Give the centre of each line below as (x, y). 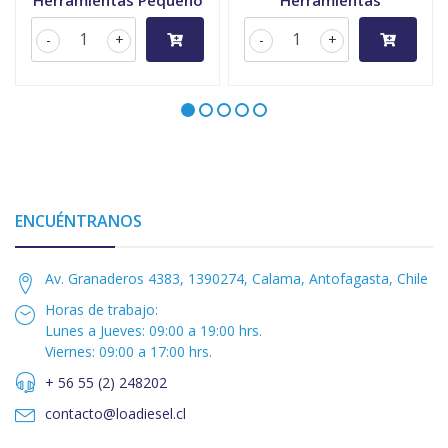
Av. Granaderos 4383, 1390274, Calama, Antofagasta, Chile (236, 279)
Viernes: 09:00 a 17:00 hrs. (128, 352)
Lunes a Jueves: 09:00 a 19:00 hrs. (153, 331)
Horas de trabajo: (101, 310)
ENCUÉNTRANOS (78, 221)
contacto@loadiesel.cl (115, 414)
